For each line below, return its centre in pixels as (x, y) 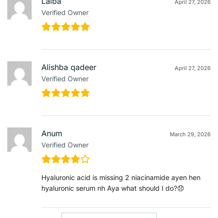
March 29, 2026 (190, 134)
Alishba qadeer (69, 67)
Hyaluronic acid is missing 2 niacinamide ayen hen (121, 177)
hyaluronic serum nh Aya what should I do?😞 (113, 188)
